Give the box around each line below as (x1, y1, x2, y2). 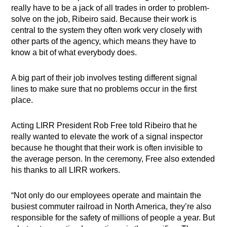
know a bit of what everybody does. (11, 48, 137, 57)
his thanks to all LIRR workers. (11, 166, 121, 175)
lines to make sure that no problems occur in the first (11, 85, 197, 94)
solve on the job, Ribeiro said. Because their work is (11, 15, 197, 24)
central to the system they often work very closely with (11, 26, 203, 35)
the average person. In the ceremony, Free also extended (11, 155, 215, 164)
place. (11, 96, 33, 105)
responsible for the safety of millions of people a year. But (11, 213, 215, 222)
